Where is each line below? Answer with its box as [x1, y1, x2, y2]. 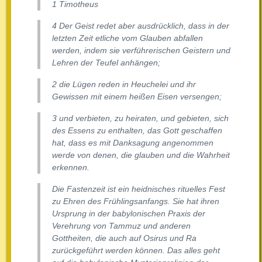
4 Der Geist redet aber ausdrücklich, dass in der [52, 21, 229, 31]
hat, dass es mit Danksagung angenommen [52, 138, 213, 148]
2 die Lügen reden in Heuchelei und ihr [52, 80, 196, 89]
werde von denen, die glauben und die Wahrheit [52, 150, 230, 160]
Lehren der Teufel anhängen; [52, 58, 160, 68]
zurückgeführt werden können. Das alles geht [52, 246, 220, 256]
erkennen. [52, 163, 89, 173]
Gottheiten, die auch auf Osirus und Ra [52, 233, 196, 243]
